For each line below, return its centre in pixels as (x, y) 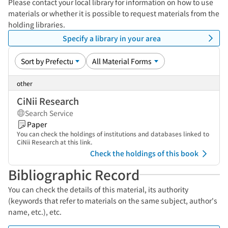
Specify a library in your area (111, 38)
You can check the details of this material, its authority (98, 189)
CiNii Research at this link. (55, 142)
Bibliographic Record (74, 174)
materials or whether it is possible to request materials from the (114, 13)
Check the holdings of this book (144, 153)
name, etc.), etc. (35, 212)
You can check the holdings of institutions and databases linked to (113, 134)
